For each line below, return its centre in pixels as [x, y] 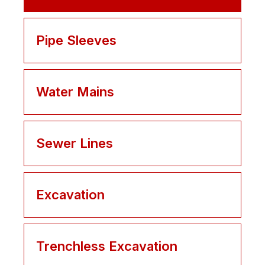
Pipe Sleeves [76, 41]
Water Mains [75, 92]
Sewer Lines [75, 143]
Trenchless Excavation [107, 246]
